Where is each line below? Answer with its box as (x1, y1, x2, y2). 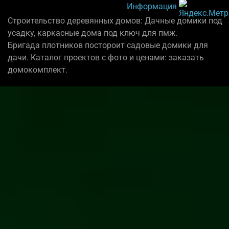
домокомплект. (8, 65, 67, 75)
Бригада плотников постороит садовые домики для (8, 40, 208, 51)
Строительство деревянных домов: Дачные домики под (8, 16, 222, 26)
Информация (127, 2, 177, 12)
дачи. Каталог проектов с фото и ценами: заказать (8, 53, 204, 63)
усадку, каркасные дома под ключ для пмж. (8, 28, 177, 38)
